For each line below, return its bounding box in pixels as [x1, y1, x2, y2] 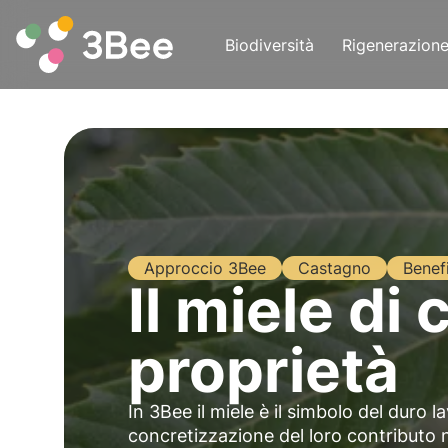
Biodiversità [225, 34, 314, 55]
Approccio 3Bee [144, 258, 266, 278]
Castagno [298, 258, 371, 278]
